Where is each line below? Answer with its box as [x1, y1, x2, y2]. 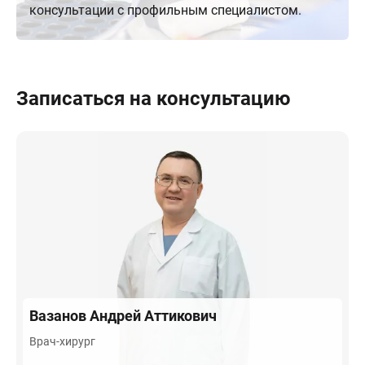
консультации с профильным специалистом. [29, 2, 301, 18]
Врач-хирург [29, 335, 95, 348]
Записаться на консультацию [16, 87, 290, 110]
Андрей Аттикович [90, 307, 217, 324]
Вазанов [29, 307, 90, 324]
